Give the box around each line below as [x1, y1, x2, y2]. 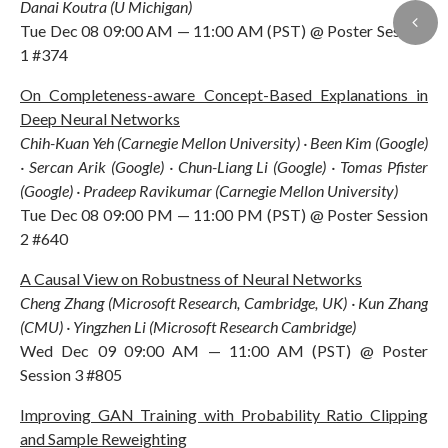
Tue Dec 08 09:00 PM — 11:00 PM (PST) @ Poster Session [20, 204, 428, 224]
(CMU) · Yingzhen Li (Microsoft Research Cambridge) [20, 316, 356, 336]
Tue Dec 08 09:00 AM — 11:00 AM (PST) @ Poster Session [20, 20, 428, 40]
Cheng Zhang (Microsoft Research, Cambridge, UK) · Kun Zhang [20, 292, 428, 312]
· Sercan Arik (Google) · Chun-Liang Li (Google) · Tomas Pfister [20, 156, 428, 176]
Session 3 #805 [20, 364, 122, 384]
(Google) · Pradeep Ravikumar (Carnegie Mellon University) [20, 180, 398, 200]
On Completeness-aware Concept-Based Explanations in [20, 84, 428, 104]
